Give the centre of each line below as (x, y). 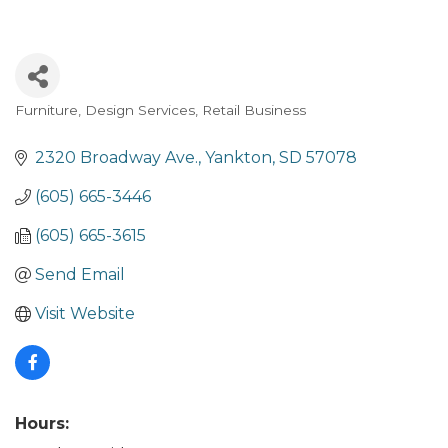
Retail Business (254, 110)
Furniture (46, 110)
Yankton (238, 157)
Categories (77, 126)
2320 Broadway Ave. (116, 157)
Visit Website (85, 313)
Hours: (42, 423)
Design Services (140, 110)
